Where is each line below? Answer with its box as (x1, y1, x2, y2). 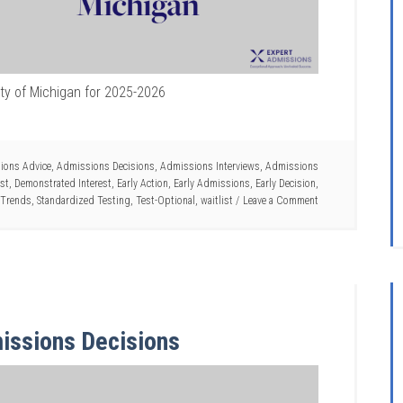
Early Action (117, 176, 168, 190)
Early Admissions (174, 176, 250, 190)
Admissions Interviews (160, 159, 260, 173)
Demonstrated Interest (14, 176, 112, 190)
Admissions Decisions (57, 159, 155, 173)
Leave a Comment (243, 193, 318, 207)
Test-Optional (136, 193, 195, 207)
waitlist (201, 193, 233, 207)
